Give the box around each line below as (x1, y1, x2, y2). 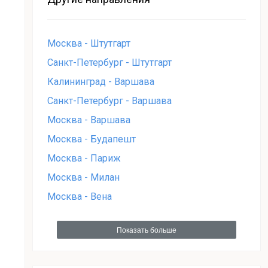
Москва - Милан (47, 171, 120, 183)
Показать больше (117, 226, 176, 234)
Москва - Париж (47, 152, 121, 164)
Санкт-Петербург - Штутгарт (47, 56, 172, 68)
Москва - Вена (47, 190, 112, 202)
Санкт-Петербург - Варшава (47, 95, 172, 106)
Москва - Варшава (47, 114, 130, 126)
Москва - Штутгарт (47, 37, 130, 49)
